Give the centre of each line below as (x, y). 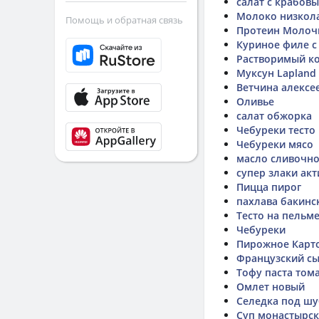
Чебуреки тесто (276, 130)
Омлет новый (271, 287)
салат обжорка (274, 116)
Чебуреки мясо (275, 144)
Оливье (255, 101)
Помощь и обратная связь (124, 20)
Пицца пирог (269, 187)
